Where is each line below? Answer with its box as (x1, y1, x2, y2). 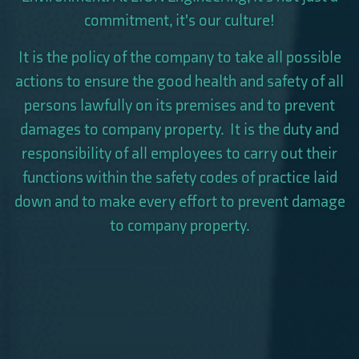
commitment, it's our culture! (84, 10, 275, 30)
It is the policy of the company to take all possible (18, 47, 341, 67)
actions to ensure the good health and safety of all (15, 71, 344, 91)
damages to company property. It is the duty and (20, 119, 339, 139)
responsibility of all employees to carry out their (22, 143, 337, 163)
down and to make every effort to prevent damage (14, 192, 345, 212)
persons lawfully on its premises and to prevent (24, 95, 335, 115)
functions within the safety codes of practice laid (22, 167, 337, 188)
